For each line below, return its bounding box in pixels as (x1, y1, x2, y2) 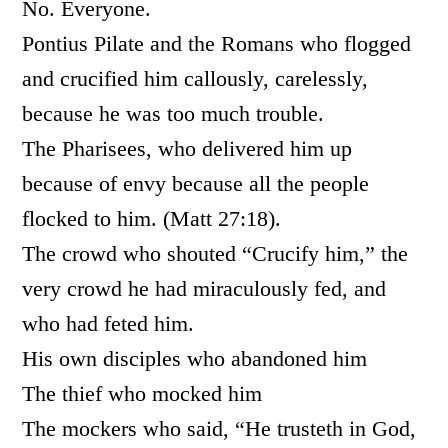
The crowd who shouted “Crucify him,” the (22, 241, 409, 266)
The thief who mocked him (22, 381, 263, 406)
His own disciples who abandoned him (22, 346, 368, 371)
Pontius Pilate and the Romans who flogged (22, 31, 412, 56)
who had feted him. (22, 311, 195, 336)
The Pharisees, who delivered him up (22, 136, 353, 161)
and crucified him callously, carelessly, (22, 66, 369, 91)
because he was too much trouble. (22, 101, 325, 126)
